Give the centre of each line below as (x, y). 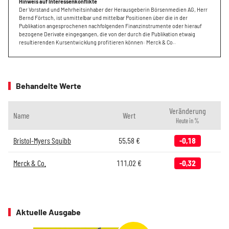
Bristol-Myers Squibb (42, 140)
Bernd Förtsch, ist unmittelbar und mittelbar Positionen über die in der (103, 18)
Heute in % (187, 121)
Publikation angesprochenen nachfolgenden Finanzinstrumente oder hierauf (110, 26)
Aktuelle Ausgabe (48, 212)
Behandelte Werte (49, 86)
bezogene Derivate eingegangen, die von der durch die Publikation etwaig (107, 34)
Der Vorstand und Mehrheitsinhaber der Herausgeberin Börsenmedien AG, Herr (113, 9)
